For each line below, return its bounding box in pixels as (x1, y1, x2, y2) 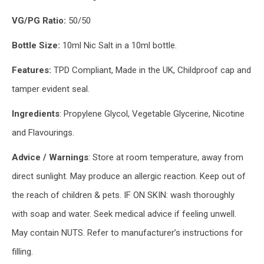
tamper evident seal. (12, 84, 90, 94)
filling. (12, 246, 33, 257)
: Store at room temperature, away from (88, 152, 243, 163)
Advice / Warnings (12, 152, 88, 163)
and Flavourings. (12, 127, 74, 138)
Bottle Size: (12, 40, 60, 51)
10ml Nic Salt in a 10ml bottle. (60, 40, 177, 51)
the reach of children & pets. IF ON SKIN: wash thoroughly (12, 190, 235, 200)
